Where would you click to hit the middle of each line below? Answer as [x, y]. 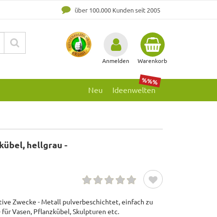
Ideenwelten [134, 90]
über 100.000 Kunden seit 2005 [116, 10]
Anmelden [116, 61]
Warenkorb [152, 61]
